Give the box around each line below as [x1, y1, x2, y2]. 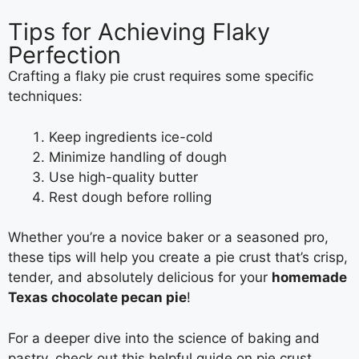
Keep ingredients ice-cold [49, 128, 213, 145]
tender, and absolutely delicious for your [8, 269, 272, 286]
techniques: [8, 88, 83, 105]
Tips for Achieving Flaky [8, 18, 270, 46]
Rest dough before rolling [49, 188, 212, 205]
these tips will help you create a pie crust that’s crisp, [8, 249, 348, 266]
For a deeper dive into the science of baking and [8, 329, 320, 346]
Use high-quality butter [49, 168, 198, 185]
